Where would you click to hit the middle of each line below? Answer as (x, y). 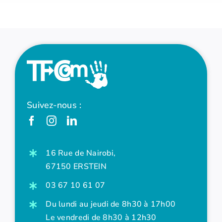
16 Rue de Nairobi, (81, 153)
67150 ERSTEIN (76, 166)
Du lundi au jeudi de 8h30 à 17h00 (111, 204)
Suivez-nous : (54, 105)
